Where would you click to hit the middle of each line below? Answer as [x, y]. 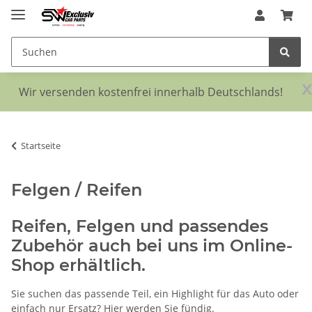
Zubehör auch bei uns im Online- [152, 245]
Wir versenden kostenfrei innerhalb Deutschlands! [151, 92]
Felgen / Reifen [77, 189]
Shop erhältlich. [78, 265]
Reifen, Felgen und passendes [140, 226]
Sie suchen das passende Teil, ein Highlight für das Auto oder [155, 293]
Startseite [41, 145]
